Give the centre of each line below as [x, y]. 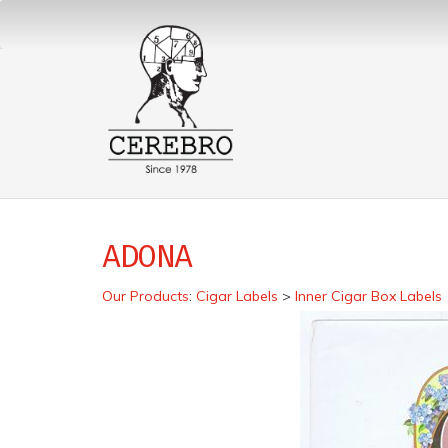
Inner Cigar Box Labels [368, 296]
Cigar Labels [237, 296]
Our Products [145, 296]
